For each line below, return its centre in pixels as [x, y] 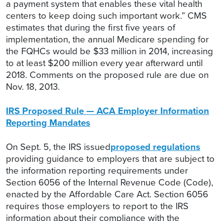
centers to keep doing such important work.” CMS [106, 16]
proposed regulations [155, 147]
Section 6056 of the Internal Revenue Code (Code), [110, 183]
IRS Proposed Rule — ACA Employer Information [108, 111]
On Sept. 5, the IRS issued [58, 147]
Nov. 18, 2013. [33, 87]
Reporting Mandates [48, 123]
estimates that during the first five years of [91, 28]
